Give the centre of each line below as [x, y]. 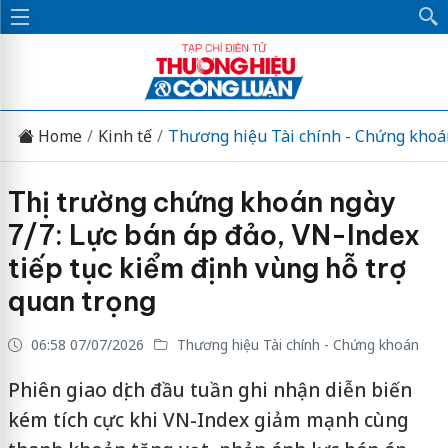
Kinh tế [124, 135]
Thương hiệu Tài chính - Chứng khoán [295, 344]
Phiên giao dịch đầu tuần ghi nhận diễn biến [209, 390]
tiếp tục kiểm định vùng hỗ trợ [207, 268]
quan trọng [81, 301]
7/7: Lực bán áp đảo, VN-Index [213, 235]
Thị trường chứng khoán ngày [201, 202]
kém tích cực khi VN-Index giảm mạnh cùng [208, 420]
